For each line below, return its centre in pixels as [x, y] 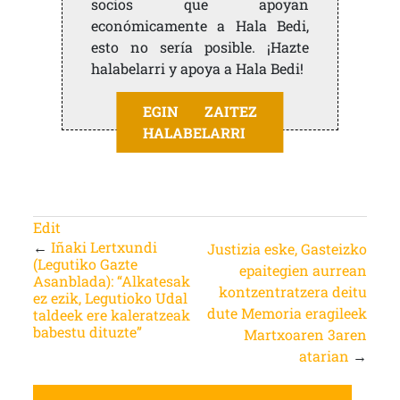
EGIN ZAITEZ [200, 111]
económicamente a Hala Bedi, [200, 25]
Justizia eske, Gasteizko [287, 249]
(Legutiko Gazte [85, 264]
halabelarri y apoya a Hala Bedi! [197, 68]
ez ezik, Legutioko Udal [110, 298]
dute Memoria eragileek [287, 313]
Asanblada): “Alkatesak [111, 281]
